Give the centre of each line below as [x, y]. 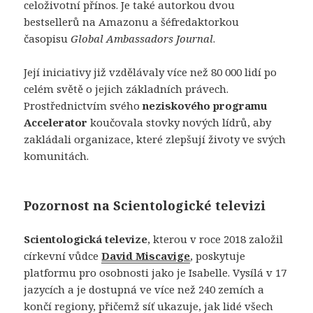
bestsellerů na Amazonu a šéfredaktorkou [132, 22]
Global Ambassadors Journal [142, 39]
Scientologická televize [86, 239]
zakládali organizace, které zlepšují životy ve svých [155, 139]
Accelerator [56, 123]
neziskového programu [205, 106]
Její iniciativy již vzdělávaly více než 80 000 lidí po [151, 72]
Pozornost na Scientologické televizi [145, 206]
